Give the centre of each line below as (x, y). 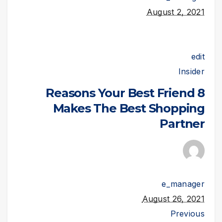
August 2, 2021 (175, 12)
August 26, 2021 (173, 199)
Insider (191, 71)
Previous (187, 214)
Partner (182, 123)
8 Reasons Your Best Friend (120, 93)
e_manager (183, 184)
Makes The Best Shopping (129, 108)
